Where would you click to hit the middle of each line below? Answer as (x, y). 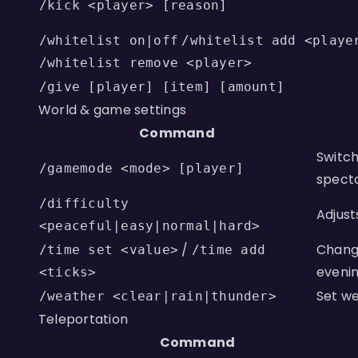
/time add (228, 250)
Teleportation (84, 319)
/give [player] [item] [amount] (162, 87)
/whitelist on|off (109, 40)
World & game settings (113, 110)
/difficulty (84, 203)
